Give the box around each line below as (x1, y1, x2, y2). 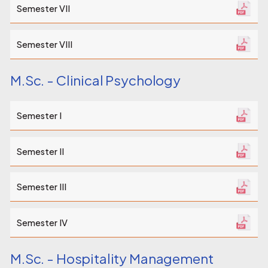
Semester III (16, 181, 66, 193)
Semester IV (16, 217, 68, 228)
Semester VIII (16, 38, 72, 50)
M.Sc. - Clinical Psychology (10, 71, 181, 89)
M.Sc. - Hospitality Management (10, 250, 214, 267)
